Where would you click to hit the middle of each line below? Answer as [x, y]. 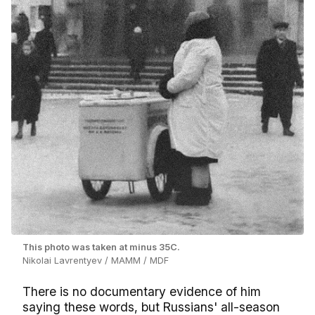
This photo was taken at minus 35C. [101, 247]
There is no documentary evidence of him [142, 292]
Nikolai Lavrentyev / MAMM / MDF [96, 261]
